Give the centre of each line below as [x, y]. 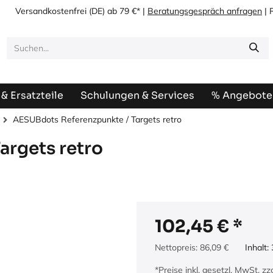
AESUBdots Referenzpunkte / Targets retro [97, 119]
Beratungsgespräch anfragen [205, 11]
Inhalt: [258, 247]
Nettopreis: [177, 247]
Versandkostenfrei [51, 11]
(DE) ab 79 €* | [117, 11]
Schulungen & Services [137, 95]
